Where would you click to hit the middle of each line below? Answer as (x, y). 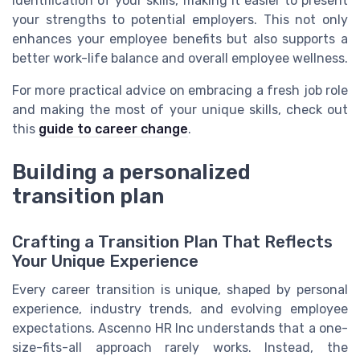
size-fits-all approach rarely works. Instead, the (180, 347)
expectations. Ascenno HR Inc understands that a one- (180, 328)
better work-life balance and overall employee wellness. (180, 59)
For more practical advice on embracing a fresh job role (180, 91)
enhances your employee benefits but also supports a (180, 39)
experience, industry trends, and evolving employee (180, 309)
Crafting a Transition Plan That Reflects (172, 241)
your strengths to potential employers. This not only (180, 20)
